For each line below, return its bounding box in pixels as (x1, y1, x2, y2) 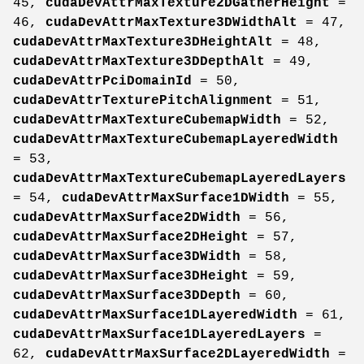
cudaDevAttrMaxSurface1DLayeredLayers (13, 327, 305, 342)
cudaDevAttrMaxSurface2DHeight (13, 229, 249, 245)
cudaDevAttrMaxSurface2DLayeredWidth (45, 346, 330, 362)
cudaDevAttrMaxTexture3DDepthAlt (13, 54, 265, 69)
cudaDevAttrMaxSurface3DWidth (13, 249, 240, 264)
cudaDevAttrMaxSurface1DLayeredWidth (13, 307, 297, 323)
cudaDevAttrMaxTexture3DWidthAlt (45, 15, 297, 30)
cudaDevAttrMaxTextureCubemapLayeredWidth (13, 132, 338, 147)
